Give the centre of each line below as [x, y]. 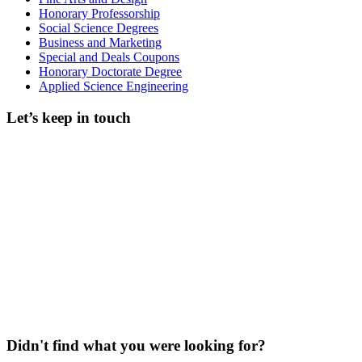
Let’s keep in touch [69, 118]
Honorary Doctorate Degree [110, 72]
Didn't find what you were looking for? [136, 345]
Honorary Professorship [99, 14]
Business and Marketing [100, 43]
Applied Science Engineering [114, 86]
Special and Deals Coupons [109, 57]
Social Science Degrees [99, 28]
